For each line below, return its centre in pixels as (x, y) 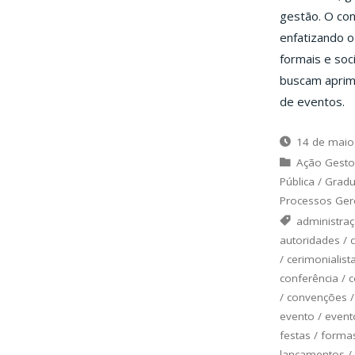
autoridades (309, 240)
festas (295, 335)
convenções (317, 297)
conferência (309, 278)
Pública (297, 181)
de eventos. (312, 102)
